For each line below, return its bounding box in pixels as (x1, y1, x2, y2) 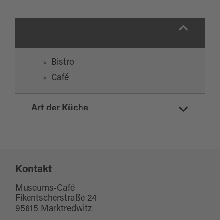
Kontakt (15, 165, 52, 175)
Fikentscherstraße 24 (15, 194, 97, 204)
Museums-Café (15, 184, 75, 193)
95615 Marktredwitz (15, 205, 92, 214)
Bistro (51, 58, 74, 68)
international (51, 149, 100, 159)
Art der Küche (31, 104, 88, 113)
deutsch (51, 134, 82, 143)
